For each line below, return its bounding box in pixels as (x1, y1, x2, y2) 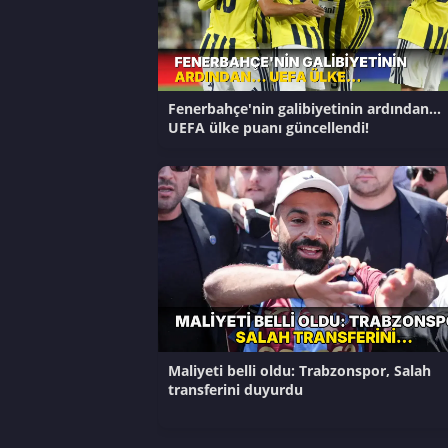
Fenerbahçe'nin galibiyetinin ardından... (167, 99, 441, 119)
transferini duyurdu (167, 379, 303, 399)
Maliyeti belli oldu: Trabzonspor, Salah (167, 360, 431, 380)
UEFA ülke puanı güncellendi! (167, 118, 369, 138)
